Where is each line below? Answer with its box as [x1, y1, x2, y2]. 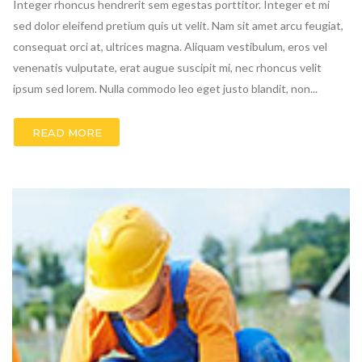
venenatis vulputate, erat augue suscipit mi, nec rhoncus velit [13, 61, 322, 74]
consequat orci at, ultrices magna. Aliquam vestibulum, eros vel [13, 40, 327, 53]
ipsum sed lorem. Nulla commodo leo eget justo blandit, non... [13, 82, 318, 95]
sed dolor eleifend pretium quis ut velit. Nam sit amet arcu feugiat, [13, 19, 343, 32]
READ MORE [32, 125, 102, 139]
